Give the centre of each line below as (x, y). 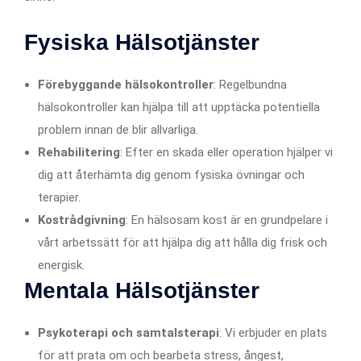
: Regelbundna (250, 84)
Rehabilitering (79, 152)
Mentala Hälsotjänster (142, 290)
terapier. (59, 197)
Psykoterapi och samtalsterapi (129, 332)
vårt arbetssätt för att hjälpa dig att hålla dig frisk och (183, 242)
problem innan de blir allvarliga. (118, 129)
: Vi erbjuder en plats (273, 332)
